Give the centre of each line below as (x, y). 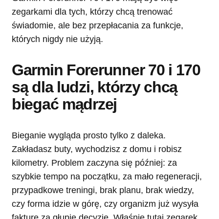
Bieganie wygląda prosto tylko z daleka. (89, 135)
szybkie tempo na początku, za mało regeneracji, (107, 176)
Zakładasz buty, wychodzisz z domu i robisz (97, 149)
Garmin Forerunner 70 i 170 (106, 70)
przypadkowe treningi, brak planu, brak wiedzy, (103, 190)
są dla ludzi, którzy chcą (95, 87)
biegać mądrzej (65, 104)
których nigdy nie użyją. (57, 39)
